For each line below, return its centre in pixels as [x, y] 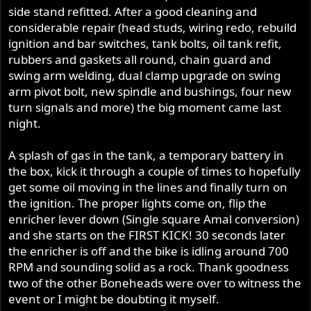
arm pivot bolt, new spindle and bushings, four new [150, 92]
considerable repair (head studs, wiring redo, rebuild [153, 28]
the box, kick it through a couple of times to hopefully [155, 171]
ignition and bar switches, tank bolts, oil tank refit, [145, 44]
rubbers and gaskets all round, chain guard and [140, 60]
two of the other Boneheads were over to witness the [155, 283]
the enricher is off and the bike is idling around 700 [149, 251]
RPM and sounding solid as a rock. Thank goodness [149, 267]
